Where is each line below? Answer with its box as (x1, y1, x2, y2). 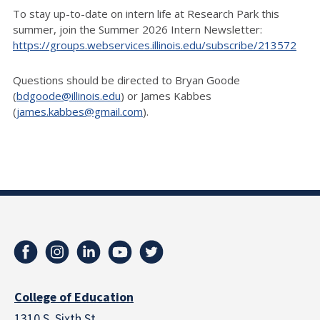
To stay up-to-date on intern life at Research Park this (13, 6, 279, 21)
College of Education (14, 288, 134, 306)
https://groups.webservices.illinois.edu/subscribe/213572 (13, 37, 296, 52)
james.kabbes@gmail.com (16, 104, 143, 119)
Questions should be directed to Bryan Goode (13, 72, 240, 87)
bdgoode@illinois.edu (16, 88, 121, 103)
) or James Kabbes (121, 88, 211, 103)
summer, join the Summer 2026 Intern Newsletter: (13, 21, 262, 36)
